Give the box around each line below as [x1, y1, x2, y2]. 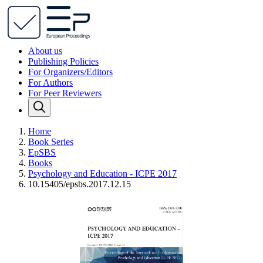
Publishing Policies [28, 56, 99, 66]
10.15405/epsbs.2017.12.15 [28, 179, 131, 189]
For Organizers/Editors [28, 67, 113, 77]
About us [28, 46, 62, 56]
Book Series [28, 137, 73, 147]
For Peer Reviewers [28, 88, 102, 98]
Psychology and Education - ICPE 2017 [28, 168, 177, 178]
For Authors [28, 77, 73, 87]
